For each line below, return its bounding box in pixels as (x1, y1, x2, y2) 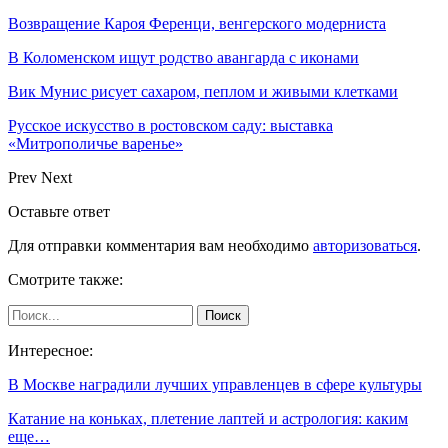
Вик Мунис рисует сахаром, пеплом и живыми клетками (8, 82, 398, 100)
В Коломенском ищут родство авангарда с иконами (8, 48, 359, 66)
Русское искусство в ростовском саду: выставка (8, 116, 333, 134)
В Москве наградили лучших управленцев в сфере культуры (8, 375, 422, 393)
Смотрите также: (8, 270, 123, 288)
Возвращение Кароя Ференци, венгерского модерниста (8, 14, 386, 32)
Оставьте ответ (8, 202, 110, 220)
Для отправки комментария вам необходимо (8, 236, 313, 254)
